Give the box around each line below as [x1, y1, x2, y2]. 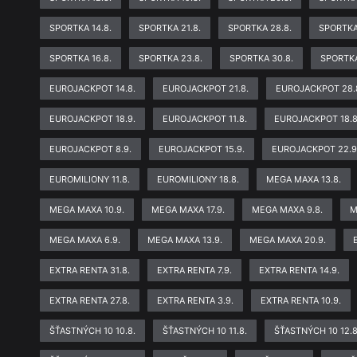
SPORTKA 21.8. [139, 22, 202, 33]
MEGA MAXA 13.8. [266, 174, 342, 185]
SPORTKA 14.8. [49, 22, 112, 33]
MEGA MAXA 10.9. [49, 204, 125, 215]
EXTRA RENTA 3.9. [157, 295, 234, 306]
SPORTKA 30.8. [229, 53, 294, 64]
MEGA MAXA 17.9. [151, 204, 226, 215]
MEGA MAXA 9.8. [252, 204, 324, 215]
